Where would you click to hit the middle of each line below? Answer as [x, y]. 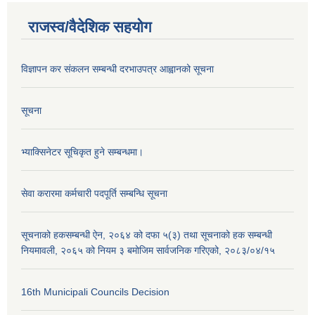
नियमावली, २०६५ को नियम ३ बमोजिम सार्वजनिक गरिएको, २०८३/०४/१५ [148, 251]
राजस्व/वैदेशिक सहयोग [90, 27]
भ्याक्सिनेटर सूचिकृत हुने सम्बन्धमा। [82, 152]
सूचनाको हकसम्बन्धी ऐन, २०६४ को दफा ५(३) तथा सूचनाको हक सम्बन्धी [147, 235]
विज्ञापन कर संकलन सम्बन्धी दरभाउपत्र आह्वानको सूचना [117, 69]
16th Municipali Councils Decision [95, 292]
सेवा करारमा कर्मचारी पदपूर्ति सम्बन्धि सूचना [94, 194]
